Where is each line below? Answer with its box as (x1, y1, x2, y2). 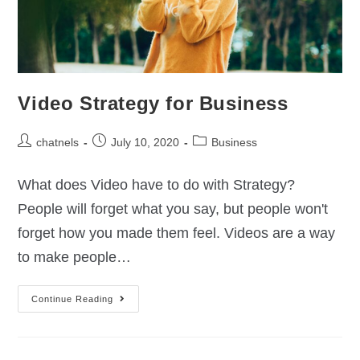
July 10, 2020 (111, 135, 180, 149)
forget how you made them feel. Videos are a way (18, 224, 336, 241)
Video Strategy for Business (18, 92, 288, 114)
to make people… (18, 248, 132, 265)
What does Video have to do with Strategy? (18, 176, 296, 193)
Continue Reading (31, 293, 114, 304)
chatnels (36, 135, 80, 149)
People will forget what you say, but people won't (18, 200, 329, 217)
